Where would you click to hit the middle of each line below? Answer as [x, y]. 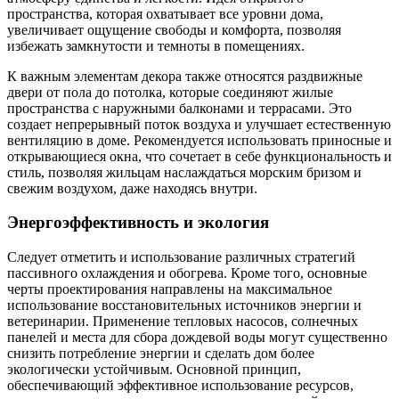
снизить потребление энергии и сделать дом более [161, 353]
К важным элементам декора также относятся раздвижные [185, 76]
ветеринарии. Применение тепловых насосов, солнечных [183, 321]
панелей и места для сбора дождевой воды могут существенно [197, 337]
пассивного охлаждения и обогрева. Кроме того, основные [187, 273]
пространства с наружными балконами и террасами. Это [179, 108]
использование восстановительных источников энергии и [184, 305]
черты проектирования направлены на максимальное [170, 289]
